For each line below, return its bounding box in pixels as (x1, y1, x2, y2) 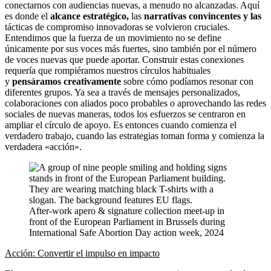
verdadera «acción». (5, 141, 82, 152)
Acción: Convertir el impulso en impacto (5, 247, 160, 258)
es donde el (5, 10, 50, 21)
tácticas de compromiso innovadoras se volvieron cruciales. (5, 21, 230, 32)
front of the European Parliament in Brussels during (29, 216, 225, 227)
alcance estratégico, (50, 10, 129, 21)
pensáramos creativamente (12, 76, 121, 87)
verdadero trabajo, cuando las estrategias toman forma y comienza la (5, 130, 264, 141)
